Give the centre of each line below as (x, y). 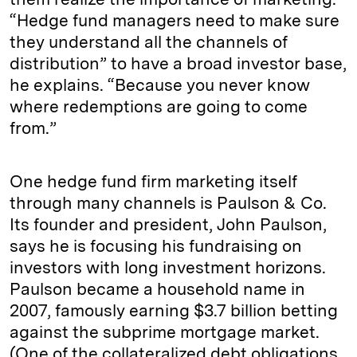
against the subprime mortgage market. (165, 332)
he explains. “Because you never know (160, 85)
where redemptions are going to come (159, 107)
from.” (33, 128)
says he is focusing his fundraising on (156, 246)
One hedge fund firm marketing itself (153, 182)
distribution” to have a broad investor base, (178, 64)
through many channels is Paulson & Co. (168, 203)
